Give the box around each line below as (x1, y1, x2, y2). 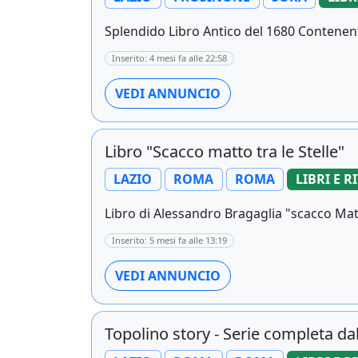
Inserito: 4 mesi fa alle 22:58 (112, 51, 227, 64)
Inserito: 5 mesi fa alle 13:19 (112, 233, 227, 246)
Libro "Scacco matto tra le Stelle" (105, 140, 344, 162)
